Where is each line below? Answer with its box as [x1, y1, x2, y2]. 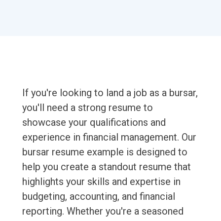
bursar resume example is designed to [22, 146, 187, 158]
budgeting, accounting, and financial [22, 190, 175, 203]
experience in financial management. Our [22, 131, 196, 144]
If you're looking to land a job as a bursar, [22, 87, 198, 99]
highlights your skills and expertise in [22, 176, 181, 188]
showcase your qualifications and [22, 116, 166, 129]
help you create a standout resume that [22, 161, 191, 173]
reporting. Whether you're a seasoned [22, 205, 184, 218]
